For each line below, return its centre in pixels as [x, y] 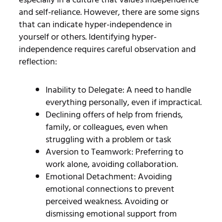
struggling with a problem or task [108, 139]
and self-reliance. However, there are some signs [109, 12]
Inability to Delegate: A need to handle [118, 90]
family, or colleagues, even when [107, 127]
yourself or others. [54, 37]
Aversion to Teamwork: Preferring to [114, 152]
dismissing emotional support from [111, 214]
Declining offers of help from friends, [114, 114]
